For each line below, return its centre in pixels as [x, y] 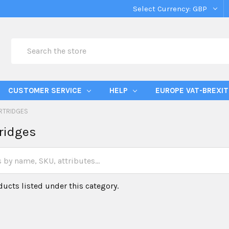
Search [24, 44]
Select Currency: [163, 9]
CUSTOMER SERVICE [46, 90]
